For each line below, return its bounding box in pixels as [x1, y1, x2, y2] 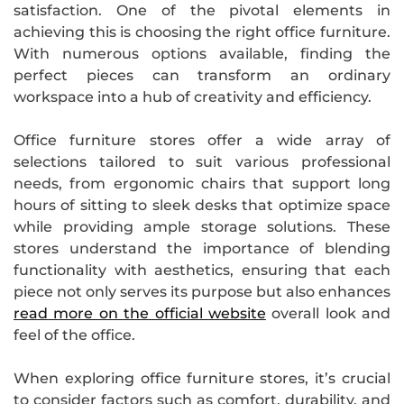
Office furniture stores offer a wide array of [14, 131, 390, 149]
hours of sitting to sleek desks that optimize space [14, 196, 390, 214]
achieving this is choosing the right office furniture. [14, 23, 390, 41]
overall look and [265, 304, 390, 322]
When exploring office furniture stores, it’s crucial [14, 369, 390, 387]
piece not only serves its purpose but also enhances [14, 282, 390, 300]
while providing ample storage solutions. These [14, 217, 390, 235]
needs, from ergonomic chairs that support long [14, 174, 390, 192]
